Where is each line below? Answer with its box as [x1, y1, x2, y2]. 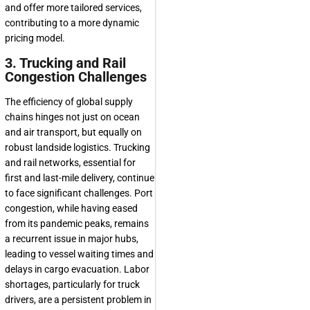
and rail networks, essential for [5, 157, 136, 169]
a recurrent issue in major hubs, [5, 233, 138, 245]
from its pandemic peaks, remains [5, 218, 149, 230]
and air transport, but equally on [5, 127, 142, 138]
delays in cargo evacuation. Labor [5, 264, 149, 275]
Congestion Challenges [5, 69, 147, 86]
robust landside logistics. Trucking [5, 142, 150, 154]
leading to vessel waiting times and [5, 248, 154, 260]
